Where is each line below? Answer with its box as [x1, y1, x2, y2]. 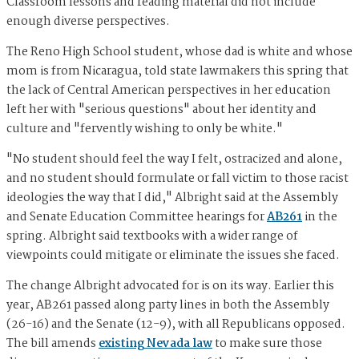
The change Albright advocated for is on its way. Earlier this [6, 276, 334, 296]
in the [302, 207, 337, 227]
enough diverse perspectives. [6, 11, 170, 31]
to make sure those [212, 333, 322, 353]
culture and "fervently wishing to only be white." [6, 119, 283, 139]
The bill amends [6, 333, 99, 353]
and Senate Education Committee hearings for [6, 207, 267, 227]
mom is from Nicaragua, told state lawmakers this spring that [6, 61, 349, 81]
